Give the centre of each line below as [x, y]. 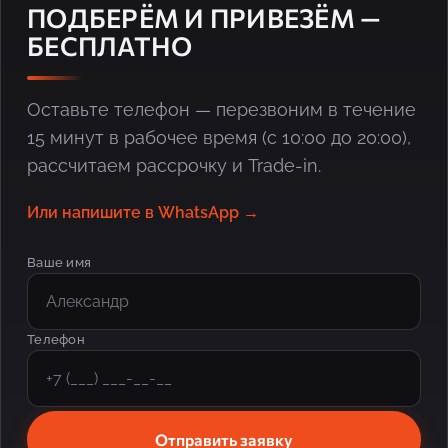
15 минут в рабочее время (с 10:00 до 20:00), [219, 137]
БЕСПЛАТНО [110, 45]
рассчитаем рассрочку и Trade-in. [174, 165]
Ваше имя [59, 262]
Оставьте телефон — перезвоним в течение [221, 109]
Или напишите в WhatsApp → [143, 212]
